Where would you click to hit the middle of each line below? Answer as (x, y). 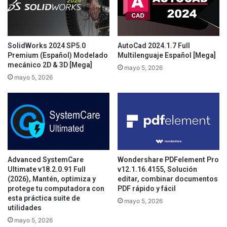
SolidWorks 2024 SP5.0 (47, 45)
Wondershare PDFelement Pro (168, 160)
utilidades (25, 208)
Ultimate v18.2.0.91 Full (47, 169)
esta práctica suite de (44, 198)
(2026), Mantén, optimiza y (52, 179)
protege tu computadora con (56, 189)
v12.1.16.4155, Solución (157, 169)
